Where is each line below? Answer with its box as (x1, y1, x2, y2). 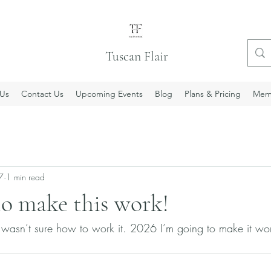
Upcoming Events (76, 88, 143, 99)
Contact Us (21, 88, 64, 99)
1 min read (6, 171, 45, 183)
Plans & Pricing (184, 88, 241, 99)
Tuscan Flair (105, 48, 169, 64)
